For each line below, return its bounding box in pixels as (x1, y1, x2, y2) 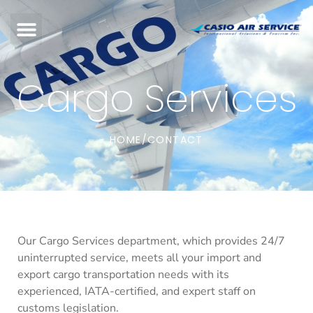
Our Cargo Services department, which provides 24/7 (17, 233, 285, 249)
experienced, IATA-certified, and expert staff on (17, 284, 256, 300)
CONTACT (147, 132, 203, 147)
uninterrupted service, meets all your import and (17, 250, 261, 266)
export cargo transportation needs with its (17, 267, 229, 283)
